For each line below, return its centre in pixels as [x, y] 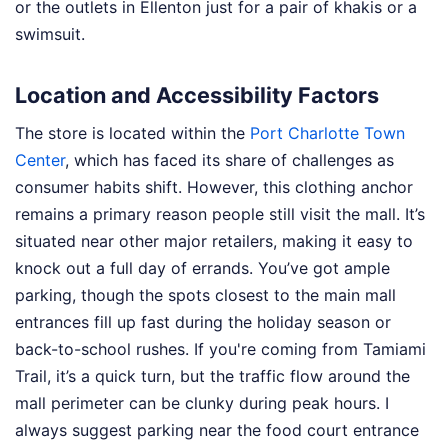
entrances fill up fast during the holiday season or [203, 321]
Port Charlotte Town [327, 132]
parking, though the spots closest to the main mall [205, 294]
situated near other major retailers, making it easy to [214, 240]
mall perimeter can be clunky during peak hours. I [202, 402]
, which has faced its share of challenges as [229, 159]
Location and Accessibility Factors [197, 94]
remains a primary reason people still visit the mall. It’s [220, 213]
